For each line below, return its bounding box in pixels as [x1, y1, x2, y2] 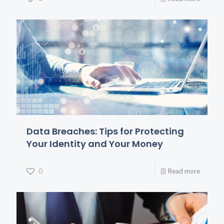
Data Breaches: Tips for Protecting [26, 125, 184, 138]
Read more [168, 167, 200, 175]
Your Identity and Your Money [26, 137, 163, 150]
